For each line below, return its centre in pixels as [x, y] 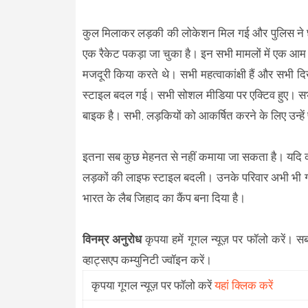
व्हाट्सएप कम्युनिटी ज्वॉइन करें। [147, 260]
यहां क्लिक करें [243, 285]
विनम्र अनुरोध [114, 239]
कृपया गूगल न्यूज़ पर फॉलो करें [153, 285]
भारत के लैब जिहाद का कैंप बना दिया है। [165, 198]
